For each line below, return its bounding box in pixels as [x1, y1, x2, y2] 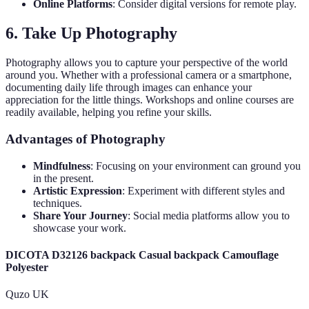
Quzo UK [6, 288, 49, 301]
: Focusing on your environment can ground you [90, 159, 301, 172]
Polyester [6, 261, 48, 273]
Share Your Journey [33, 209, 128, 221]
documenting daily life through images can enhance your [6, 81, 252, 94]
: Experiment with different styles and [122, 184, 285, 197]
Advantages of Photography [6, 131, 166, 146]
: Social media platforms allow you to [128, 209, 290, 221]
